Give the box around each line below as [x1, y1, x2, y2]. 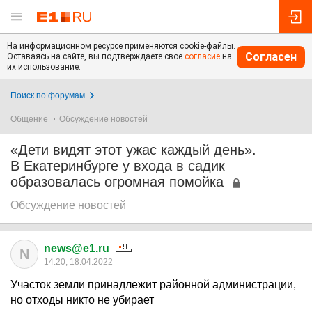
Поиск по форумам [10, 91, 85, 100]
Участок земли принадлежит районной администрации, [10, 279, 296, 290]
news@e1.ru [44, 242, 109, 254]
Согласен [245, 49, 297, 63]
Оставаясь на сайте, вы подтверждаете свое [7, 52, 185, 61]
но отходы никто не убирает [10, 294, 154, 306]
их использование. [7, 62, 81, 72]
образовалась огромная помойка [10, 174, 224, 189]
